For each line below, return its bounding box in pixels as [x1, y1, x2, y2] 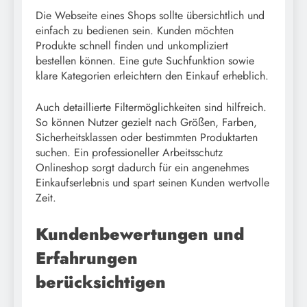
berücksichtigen [36, 270, 166, 295]
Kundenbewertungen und [36, 222, 244, 247]
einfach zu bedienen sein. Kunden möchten [36, 23, 234, 39]
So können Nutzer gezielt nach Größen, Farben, [36, 114, 257, 131]
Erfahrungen [36, 246, 138, 271]
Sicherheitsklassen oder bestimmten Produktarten [36, 130, 258, 146]
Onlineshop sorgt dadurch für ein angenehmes [36, 160, 249, 176]
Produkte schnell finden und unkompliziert [36, 38, 228, 54]
